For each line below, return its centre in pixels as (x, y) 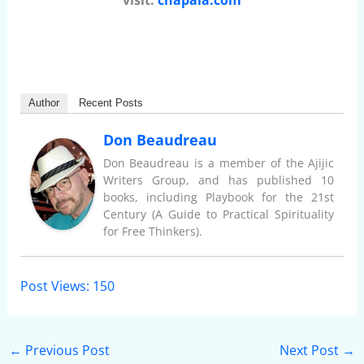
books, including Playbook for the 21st (219, 197)
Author (43, 102)
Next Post (311, 350)
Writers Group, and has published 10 (219, 180)
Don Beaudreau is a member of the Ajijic (219, 162)
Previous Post (65, 350)
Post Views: (54, 286)
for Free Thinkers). (152, 231)
